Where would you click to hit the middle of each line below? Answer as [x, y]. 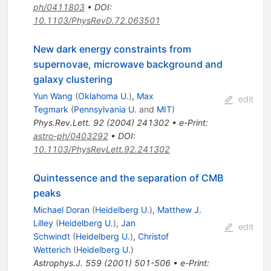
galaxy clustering [73, 80]
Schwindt [51, 237]
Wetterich [52, 250]
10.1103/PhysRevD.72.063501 [96, 21]
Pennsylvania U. [105, 109]
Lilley [43, 223]
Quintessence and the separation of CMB [128, 178]
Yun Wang [53, 96]
